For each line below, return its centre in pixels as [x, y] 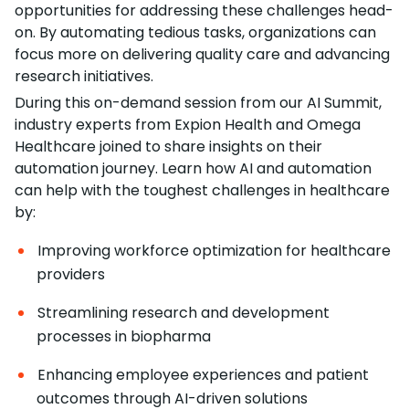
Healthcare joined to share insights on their [168, 146]
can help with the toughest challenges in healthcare [202, 190]
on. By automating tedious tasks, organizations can [195, 32]
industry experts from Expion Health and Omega [188, 124]
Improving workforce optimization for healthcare [214, 250]
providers [71, 274]
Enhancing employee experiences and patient [203, 374]
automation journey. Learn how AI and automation [193, 168]
